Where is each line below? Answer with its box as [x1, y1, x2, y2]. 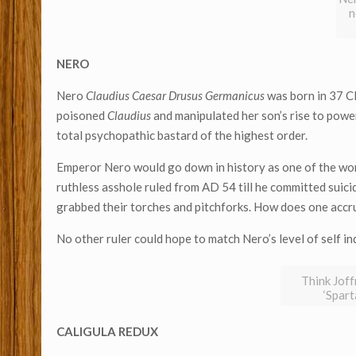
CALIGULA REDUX [56, 324, 159, 339]
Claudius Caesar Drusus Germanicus [86, 88, 265, 103]
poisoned [56, 108, 108, 122]
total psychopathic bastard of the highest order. [56, 128, 308, 142]
